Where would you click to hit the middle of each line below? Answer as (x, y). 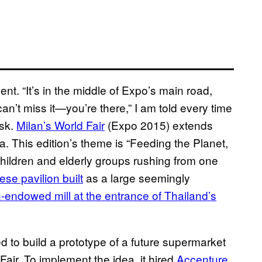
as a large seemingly (137, 177)
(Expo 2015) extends (159, 125)
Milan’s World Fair (61, 125)
